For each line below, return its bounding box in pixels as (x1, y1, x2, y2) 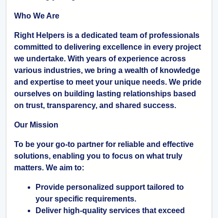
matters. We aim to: (14, 163, 84, 172)
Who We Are (14, 12, 59, 20)
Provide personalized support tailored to (36, 183, 184, 192)
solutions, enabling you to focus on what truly (14, 152, 182, 161)
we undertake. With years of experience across (14, 54, 186, 63)
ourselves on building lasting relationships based (14, 90, 196, 98)
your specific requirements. (36, 195, 136, 203)
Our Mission (14, 121, 58, 129)
